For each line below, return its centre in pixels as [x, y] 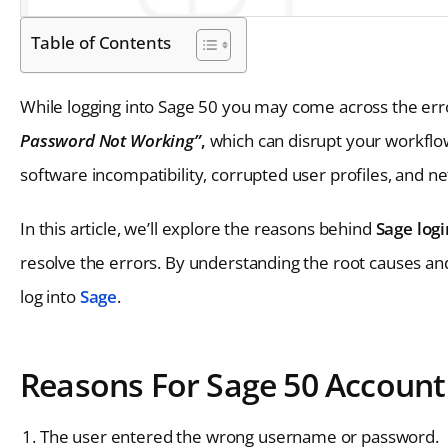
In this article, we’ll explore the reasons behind [198, 228]
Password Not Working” [110, 140]
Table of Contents [101, 42]
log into [50, 296]
